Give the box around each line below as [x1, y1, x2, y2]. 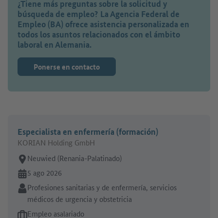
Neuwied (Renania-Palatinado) [27, 153, 122, 163]
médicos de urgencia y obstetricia [27, 194, 132, 204]
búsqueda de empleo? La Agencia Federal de [18, 8, 180, 20]
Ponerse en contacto [34, 61, 100, 73]
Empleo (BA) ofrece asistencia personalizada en [18, 18, 189, 30]
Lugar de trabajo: [18, 153, 70, 163]
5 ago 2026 [27, 167, 62, 178]
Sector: [18, 182, 39, 193]
